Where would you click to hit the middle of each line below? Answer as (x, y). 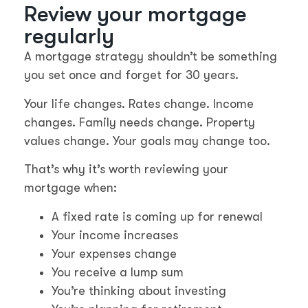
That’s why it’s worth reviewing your (126, 169)
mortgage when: (70, 188)
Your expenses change (114, 253)
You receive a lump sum (118, 272)
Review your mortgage (135, 14)
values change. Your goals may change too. (147, 141)
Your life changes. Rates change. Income (139, 103)
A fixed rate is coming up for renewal (157, 216)
